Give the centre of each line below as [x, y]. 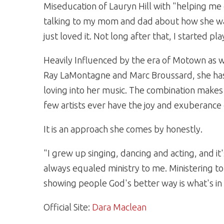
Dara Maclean [119, 207]
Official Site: [68, 207]
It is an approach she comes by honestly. [123, 129]
